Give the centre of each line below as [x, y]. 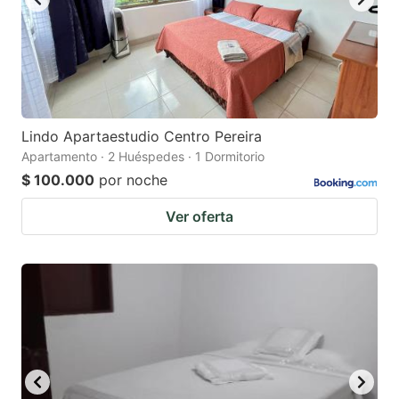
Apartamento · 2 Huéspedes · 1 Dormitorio [143, 156]
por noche [133, 179]
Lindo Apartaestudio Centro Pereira [142, 136]
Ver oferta [199, 216]
